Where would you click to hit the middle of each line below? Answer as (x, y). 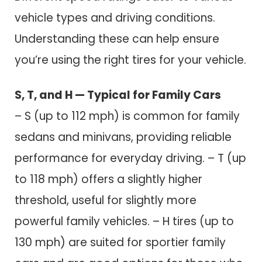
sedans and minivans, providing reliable (123, 137)
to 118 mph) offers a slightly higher (108, 180)
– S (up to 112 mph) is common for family (127, 116)
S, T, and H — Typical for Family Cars (118, 95)
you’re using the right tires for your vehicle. (130, 60)
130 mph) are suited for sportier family (120, 243)
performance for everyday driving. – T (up (130, 158)
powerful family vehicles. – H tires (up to (124, 222)
